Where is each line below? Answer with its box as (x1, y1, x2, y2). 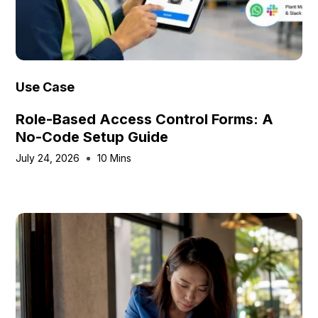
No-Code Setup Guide (16, 128, 169, 146)
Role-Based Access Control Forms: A (16, 111, 274, 128)
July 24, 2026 (16, 152, 80, 164)
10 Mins (97, 152, 132, 164)
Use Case (16, 79, 75, 94)
